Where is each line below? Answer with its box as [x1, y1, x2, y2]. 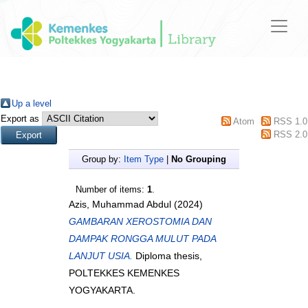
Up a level [12, 98, 52, 109]
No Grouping [171, 154, 226, 165]
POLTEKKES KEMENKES [69, 267, 179, 279]
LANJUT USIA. [69, 250, 133, 262]
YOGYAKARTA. [69, 285, 135, 296]
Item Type [124, 154, 164, 165]
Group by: [82, 154, 124, 165]
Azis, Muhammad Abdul [69, 199, 171, 210]
